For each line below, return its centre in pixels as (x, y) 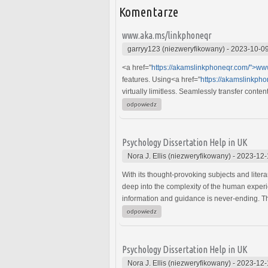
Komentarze (149, 11)
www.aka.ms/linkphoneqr (167, 35)
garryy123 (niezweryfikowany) (176, 49)
